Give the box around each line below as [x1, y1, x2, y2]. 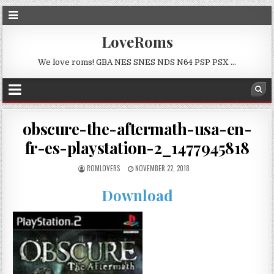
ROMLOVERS [87, 163, 120, 173]
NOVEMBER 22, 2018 [133, 163, 190, 173]
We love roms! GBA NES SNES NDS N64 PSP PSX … [38, 57, 236, 67]
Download [101, 185, 173, 206]
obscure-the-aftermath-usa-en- [22, 118, 252, 139]
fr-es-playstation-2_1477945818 [24, 137, 250, 158]
